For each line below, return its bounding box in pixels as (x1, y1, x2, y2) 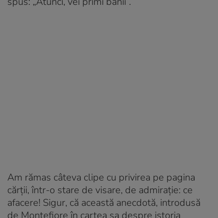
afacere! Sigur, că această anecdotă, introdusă (7, 196, 200, 209)
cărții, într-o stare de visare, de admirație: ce (7, 183, 193, 197)
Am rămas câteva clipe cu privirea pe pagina (7, 170, 195, 184)
